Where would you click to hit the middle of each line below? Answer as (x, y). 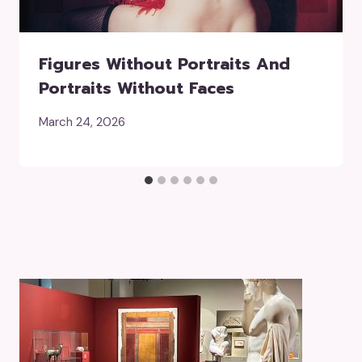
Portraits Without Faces (137, 88)
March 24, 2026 (82, 122)
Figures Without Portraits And (164, 63)
